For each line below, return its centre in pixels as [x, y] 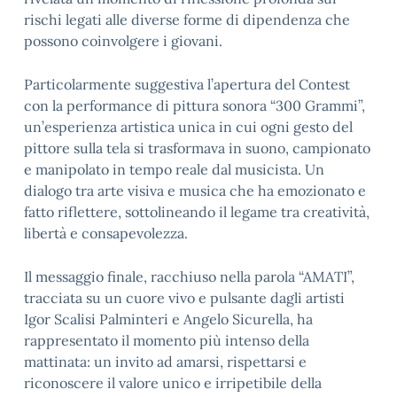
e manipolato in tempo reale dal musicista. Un [174, 169]
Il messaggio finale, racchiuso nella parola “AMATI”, [189, 276]
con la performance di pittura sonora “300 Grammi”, [195, 105]
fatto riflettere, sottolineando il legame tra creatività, [197, 212]
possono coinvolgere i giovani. [123, 41]
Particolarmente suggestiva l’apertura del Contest [187, 84]
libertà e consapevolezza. [106, 233]
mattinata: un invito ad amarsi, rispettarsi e [165, 362]
